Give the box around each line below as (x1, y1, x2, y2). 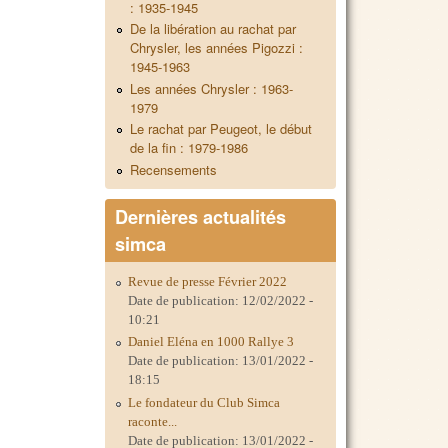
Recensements (130, 160, 218, 180)
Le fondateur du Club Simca (128, 394, 281, 410)
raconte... (128, 413, 178, 429)
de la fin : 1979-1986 (130, 138, 249, 158)
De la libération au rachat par (130, 19, 297, 39)
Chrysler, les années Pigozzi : (130, 38, 304, 58)
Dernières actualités (115, 204, 287, 231)
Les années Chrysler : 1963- (130, 78, 294, 98)
